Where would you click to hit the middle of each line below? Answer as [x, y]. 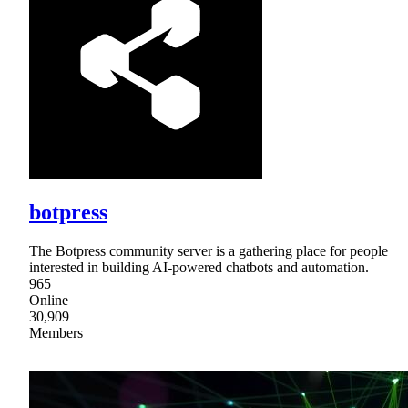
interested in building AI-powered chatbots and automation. [199, 268]
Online [49, 301]
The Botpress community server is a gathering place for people [209, 251]
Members [56, 333]
